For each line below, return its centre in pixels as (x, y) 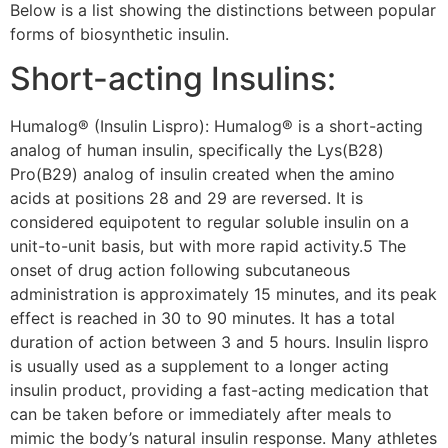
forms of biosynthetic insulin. (119, 33)
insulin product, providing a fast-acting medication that (219, 390)
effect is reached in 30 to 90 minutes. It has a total (202, 318)
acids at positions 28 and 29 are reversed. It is (186, 198)
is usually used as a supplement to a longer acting (199, 366)
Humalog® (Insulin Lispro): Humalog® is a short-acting (216, 126)
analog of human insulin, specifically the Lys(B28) (197, 150)
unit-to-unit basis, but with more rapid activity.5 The (208, 246)
